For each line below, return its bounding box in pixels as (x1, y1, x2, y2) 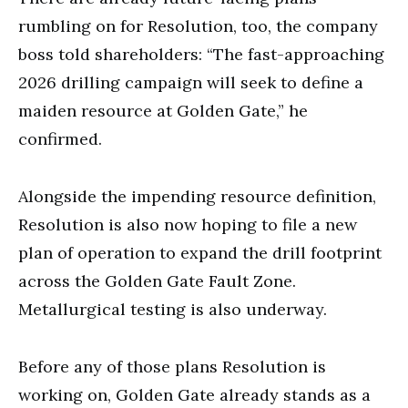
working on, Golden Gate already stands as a (18, 383, 371, 405)
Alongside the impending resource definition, (18, 185, 376, 207)
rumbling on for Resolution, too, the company (18, 15, 378, 36)
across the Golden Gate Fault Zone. (18, 270, 296, 291)
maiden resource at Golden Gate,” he (18, 99, 308, 121)
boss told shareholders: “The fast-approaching (18, 43, 384, 65)
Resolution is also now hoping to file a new (18, 213, 357, 235)
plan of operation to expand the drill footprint (18, 241, 382, 263)
